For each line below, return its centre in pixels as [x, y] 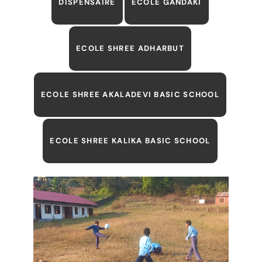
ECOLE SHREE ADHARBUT [130, 48]
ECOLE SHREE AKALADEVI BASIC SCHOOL [130, 94]
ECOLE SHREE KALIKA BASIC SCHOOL [130, 140]
